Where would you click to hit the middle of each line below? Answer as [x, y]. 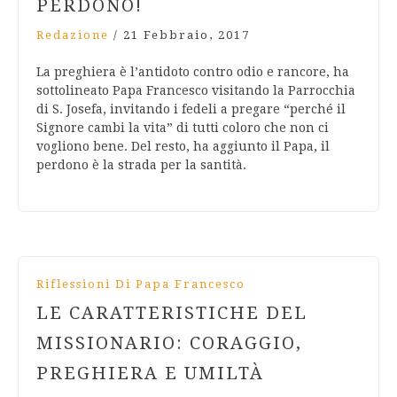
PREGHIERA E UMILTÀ [150, 374]
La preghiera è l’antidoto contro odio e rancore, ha [193, 72]
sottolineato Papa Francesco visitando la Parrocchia [196, 91]
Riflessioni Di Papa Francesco [141, 284]
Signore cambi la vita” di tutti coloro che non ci [183, 128]
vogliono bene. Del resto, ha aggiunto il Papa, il [183, 147]
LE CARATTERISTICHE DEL [172, 313]
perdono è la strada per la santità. [141, 165]
